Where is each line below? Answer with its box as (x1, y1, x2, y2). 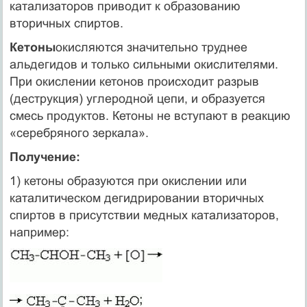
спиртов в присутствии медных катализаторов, (9, 208, 279, 222)
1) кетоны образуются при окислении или (9, 173, 247, 188)
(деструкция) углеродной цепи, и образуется (9, 91, 265, 106)
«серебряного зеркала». (9, 125, 149, 140)
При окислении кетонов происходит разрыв (9, 74, 259, 88)
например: (9, 225, 69, 239)
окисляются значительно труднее (55, 40, 247, 54)
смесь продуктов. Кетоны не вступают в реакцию (9, 108, 291, 123)
